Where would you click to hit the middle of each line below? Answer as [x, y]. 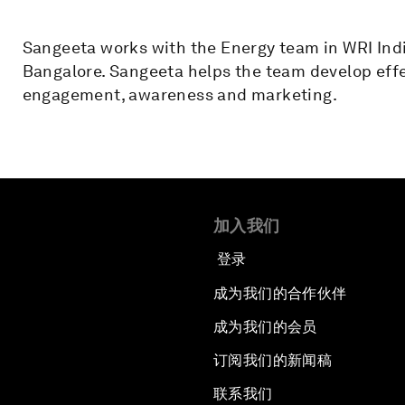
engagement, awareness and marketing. [180, 94]
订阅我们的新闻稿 [273, 360]
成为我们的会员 [265, 326]
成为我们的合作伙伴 [280, 293]
